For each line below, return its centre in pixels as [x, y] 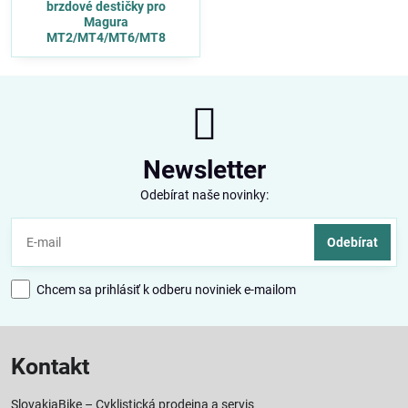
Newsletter [204, 170]
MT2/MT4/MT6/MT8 [106, 37]
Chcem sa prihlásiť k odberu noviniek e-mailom [166, 289]
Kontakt [50, 367]
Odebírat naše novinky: [204, 195]
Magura [106, 22]
